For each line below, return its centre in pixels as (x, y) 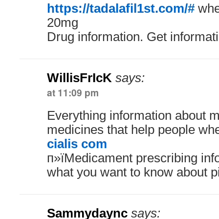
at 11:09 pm (73, 92)
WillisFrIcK (79, 78)
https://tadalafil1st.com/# (121, 8)
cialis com (77, 144)
